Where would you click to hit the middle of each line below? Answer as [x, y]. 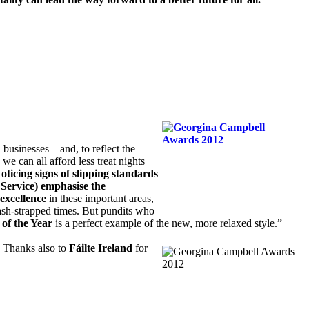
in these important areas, [100, 198]
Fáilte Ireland [101, 248]
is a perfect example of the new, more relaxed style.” [167, 223]
